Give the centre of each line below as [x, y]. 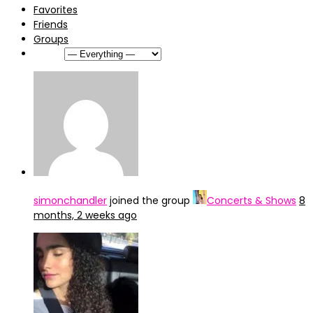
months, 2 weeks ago [85, 215]
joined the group [150, 201]
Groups [51, 39]
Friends [51, 24]
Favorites [56, 10]
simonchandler [70, 201]
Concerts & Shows [252, 201]
